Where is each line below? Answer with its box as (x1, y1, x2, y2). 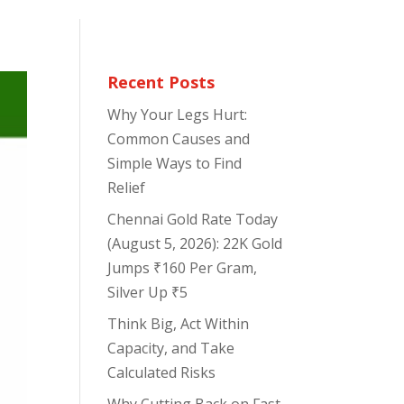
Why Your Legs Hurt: (107, 105, 248, 125)
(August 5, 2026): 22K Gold (107, 234, 283, 254)
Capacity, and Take (107, 338, 235, 359)
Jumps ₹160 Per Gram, (107, 258, 258, 279)
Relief (107, 178, 146, 198)
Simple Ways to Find (107, 153, 243, 174)
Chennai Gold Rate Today (107, 209, 279, 230)
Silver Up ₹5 (107, 282, 188, 303)
